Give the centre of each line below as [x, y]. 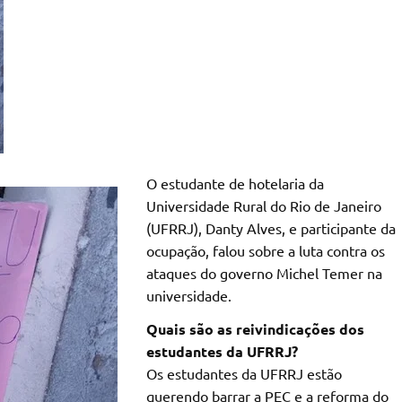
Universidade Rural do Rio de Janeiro [263, 206]
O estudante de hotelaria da [235, 184]
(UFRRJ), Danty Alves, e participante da [271, 228]
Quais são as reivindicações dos [255, 329]
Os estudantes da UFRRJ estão [244, 374]
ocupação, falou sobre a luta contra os [265, 251]
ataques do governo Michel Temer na [264, 273]
